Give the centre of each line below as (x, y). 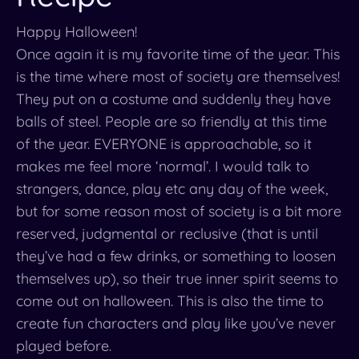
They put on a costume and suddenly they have (173, 99)
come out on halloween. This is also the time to (170, 301)
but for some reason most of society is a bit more (179, 211)
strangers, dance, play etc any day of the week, (172, 189)
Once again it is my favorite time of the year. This (178, 54)
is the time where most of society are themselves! (178, 77)
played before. (64, 346)
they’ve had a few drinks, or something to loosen (176, 256)
